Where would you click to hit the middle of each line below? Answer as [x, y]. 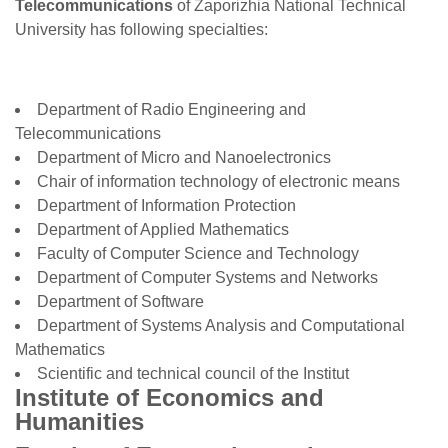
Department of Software [120, 301]
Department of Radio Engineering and [171, 109]
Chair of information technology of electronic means [218, 181]
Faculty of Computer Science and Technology [198, 253]
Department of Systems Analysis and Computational [221, 325]
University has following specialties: [141, 29]
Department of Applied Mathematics [163, 229]
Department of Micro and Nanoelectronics [184, 157]
